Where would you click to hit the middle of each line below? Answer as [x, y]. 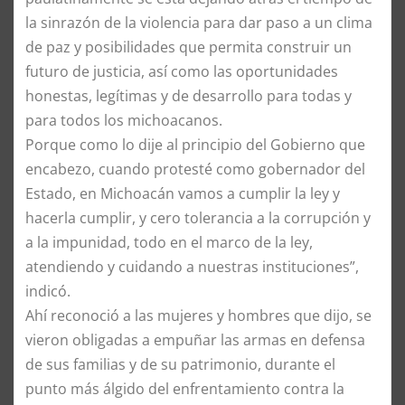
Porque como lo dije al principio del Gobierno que [195, 144]
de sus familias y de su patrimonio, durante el [180, 364]
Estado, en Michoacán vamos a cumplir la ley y [183, 193]
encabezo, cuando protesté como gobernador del [195, 169]
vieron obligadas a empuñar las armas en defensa [195, 339]
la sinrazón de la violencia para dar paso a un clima [199, 22]
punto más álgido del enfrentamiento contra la [185, 388]
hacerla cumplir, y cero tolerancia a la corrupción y [198, 217]
